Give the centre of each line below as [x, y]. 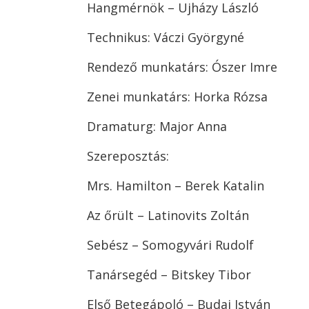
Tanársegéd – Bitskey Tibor [169, 275]
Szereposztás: [128, 156]
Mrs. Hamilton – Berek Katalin [176, 186]
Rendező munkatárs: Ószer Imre [182, 67]
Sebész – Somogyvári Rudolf [170, 245]
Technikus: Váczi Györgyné [166, 38]
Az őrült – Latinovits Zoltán [168, 216]
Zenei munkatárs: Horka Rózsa [177, 97]
